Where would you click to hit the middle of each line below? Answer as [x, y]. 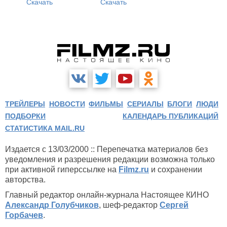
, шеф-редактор [129, 205]
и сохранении [176, 169]
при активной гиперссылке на [62, 169]
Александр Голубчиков [52, 205]
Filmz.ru [134, 169]
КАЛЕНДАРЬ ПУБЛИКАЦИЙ [171, 116]
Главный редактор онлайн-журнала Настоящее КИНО [107, 195]
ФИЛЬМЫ [106, 104]
